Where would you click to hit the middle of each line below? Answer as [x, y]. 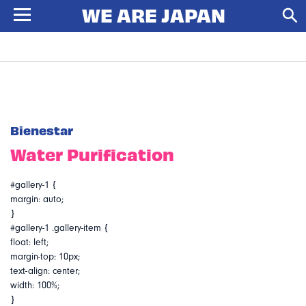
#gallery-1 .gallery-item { [59, 228]
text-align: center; [45, 271]
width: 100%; [35, 286]
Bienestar [42, 130]
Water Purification [92, 154]
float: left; [29, 242]
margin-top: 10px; [45, 257]
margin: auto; [37, 199]
